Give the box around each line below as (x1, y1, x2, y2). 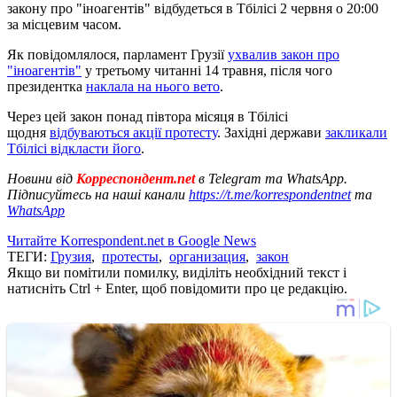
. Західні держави (217, 124, 325, 140)
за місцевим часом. (7, 16, 121, 32)
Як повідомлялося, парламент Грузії (7, 46, 228, 62)
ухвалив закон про (228, 46, 339, 62)
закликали (325, 124, 387, 140)
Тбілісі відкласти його (7, 140, 141, 156)
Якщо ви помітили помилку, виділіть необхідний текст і (7, 264, 346, 280)
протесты (102, 248, 159, 264)
